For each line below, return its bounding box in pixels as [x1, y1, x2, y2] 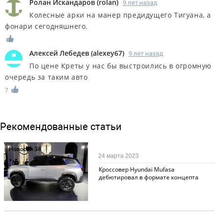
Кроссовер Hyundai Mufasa [98, 165, 175, 174]
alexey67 [93, 48, 122, 58]
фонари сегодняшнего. [5, 22, 88, 31]
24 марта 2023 [98, 152, 139, 159]
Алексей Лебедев [29, 48, 89, 58]
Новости [8, 144, 33, 153]
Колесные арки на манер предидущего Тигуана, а [29, 10, 212, 20]
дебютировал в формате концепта [98, 173, 198, 181]
